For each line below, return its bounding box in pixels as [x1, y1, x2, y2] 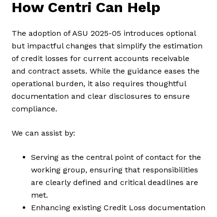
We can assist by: [12, 128, 75, 138]
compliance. [12, 104, 57, 114]
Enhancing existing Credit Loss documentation [31, 203, 205, 213]
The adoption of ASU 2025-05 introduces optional [12, 29, 196, 38]
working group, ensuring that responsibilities [31, 165, 198, 175]
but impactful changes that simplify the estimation [12, 41, 202, 51]
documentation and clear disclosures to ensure [12, 92, 190, 101]
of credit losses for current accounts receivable [12, 54, 189, 63]
